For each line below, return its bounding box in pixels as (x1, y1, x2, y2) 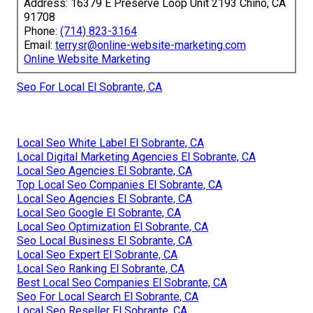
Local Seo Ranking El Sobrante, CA (17, 261, 184, 275)
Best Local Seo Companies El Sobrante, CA (17, 275, 227, 289)
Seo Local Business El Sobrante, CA (17, 233, 192, 247)
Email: (24, 38, 55, 52)
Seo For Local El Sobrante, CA (17, 80, 162, 94)
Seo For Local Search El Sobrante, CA (17, 289, 198, 303)
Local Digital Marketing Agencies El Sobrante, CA (17, 150, 256, 163)
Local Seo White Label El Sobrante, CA (17, 136, 204, 150)
